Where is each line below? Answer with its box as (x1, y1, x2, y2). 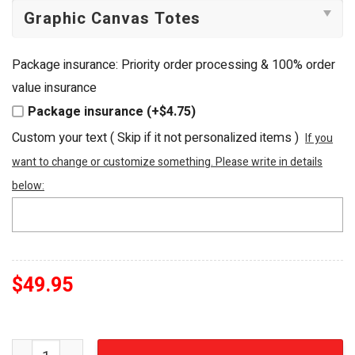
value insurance (12, 78, 97, 98)
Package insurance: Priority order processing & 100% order (12, 55, 335, 75)
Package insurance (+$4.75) (28, 102, 196, 122)
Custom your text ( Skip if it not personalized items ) (12, 128, 299, 148)
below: (12, 177, 44, 195)
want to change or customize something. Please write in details (12, 154, 323, 171)
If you (305, 130, 334, 147)
